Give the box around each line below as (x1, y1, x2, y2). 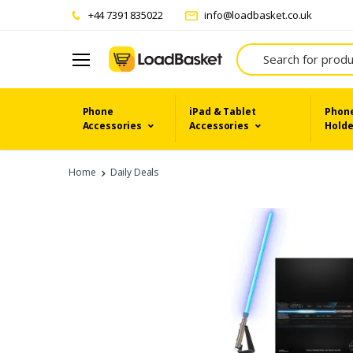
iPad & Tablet (189, 104, 256, 118)
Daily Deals (110, 165, 159, 180)
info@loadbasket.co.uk (202, 8, 313, 22)
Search (236, 43, 270, 58)
